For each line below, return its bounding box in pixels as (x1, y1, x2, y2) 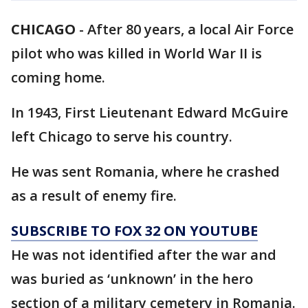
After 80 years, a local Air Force (87, 20, 294, 38)
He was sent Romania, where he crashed (11, 162, 280, 181)
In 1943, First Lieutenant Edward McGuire (11, 103, 288, 122)
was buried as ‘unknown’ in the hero (11, 269, 253, 288)
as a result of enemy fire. (11, 186, 177, 205)
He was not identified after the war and (11, 245, 276, 264)
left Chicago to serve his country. (11, 127, 232, 146)
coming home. (11, 68, 109, 87)
